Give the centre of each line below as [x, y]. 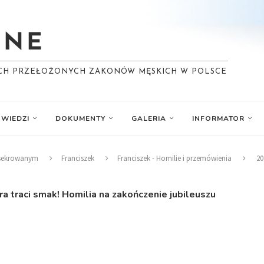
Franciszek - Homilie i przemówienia [174, 158]
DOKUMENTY [80, 118]
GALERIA [149, 118]
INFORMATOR [218, 118]
